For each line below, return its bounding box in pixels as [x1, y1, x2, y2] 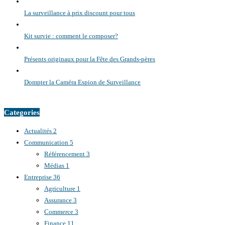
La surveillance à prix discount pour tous [24, 9, 135, 17]
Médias [44, 161, 66, 169]
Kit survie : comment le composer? [24, 32, 118, 40]
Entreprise [24, 173, 53, 181]
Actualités [24, 127, 53, 135]
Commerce [44, 207, 75, 215]
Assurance [44, 196, 73, 204]
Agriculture [44, 184, 77, 192]
